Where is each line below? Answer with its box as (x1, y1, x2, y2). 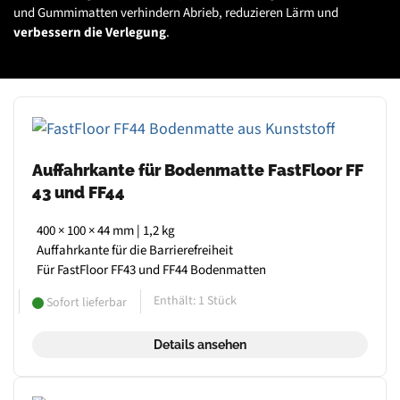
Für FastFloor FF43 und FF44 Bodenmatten (37, 260, 266, 279)
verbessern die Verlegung (13, 23, 166, 42)
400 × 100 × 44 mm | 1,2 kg (37, 221, 175, 240)
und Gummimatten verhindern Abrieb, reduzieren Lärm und (13, 4, 338, 22)
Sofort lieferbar (44, 293, 127, 312)
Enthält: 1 (154, 291, 208, 310)
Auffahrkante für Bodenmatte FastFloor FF (32, 160, 363, 179)
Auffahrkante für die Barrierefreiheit (37, 240, 233, 260)
